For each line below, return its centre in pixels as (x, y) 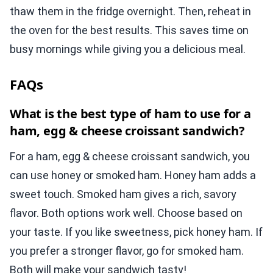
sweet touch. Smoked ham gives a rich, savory (123, 194)
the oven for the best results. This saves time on (129, 30)
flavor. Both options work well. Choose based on (126, 213)
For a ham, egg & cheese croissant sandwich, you (130, 157)
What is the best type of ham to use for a (130, 114)
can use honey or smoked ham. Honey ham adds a (133, 175)
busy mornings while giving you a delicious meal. (128, 49)
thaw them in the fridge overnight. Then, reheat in (130, 12)
